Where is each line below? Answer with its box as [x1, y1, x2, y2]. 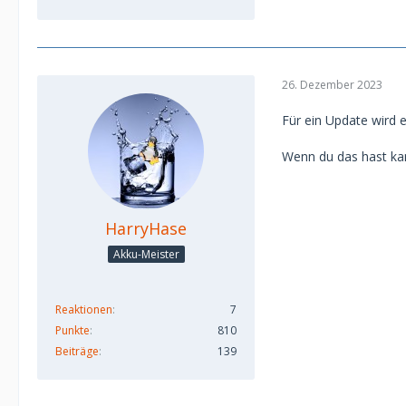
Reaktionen [55, 301, 112, 317]
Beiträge [55, 343, 99, 359]
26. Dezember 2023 [282, 76, 382, 92]
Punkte [55, 322, 90, 338]
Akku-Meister [112, 246, 179, 262]
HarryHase [105, 217, 187, 239]
